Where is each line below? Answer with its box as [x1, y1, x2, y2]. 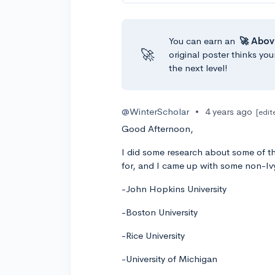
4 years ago [205, 106, 253, 117]
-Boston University [122, 206, 198, 218]
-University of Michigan [122, 253, 218, 265]
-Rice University [122, 230, 185, 241]
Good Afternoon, [122, 123, 194, 134]
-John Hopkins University [122, 183, 227, 195]
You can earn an [169, 35, 238, 47]
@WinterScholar [122, 106, 190, 117]
